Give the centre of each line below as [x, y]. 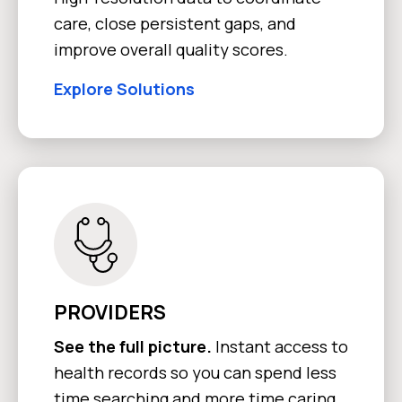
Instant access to [280, 346]
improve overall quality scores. [171, 49]
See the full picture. [133, 346]
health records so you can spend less [195, 372]
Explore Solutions [124, 88]
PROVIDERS [110, 312]
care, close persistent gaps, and [175, 23]
